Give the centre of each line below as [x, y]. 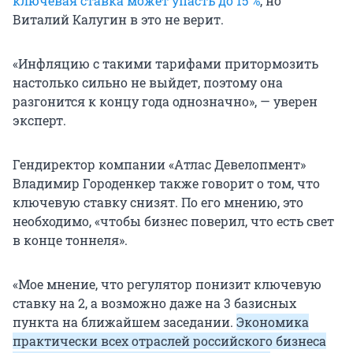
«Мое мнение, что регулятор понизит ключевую [167, 284]
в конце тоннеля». [70, 240]
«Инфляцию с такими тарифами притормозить [165, 64]
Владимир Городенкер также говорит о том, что [166, 184]
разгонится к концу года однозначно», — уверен [165, 102]
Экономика [273, 322]
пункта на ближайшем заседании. [124, 322]
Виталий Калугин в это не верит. [118, 20]
